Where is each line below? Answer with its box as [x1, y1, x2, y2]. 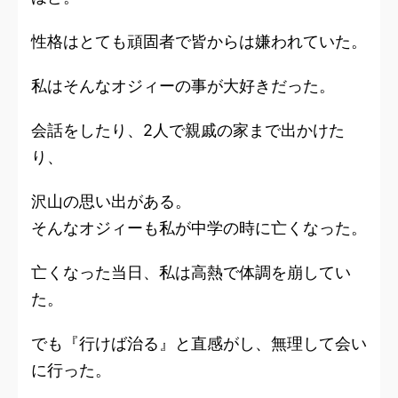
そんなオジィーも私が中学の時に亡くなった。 [31, 219, 367, 238]
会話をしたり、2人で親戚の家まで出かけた [31, 121, 345, 140]
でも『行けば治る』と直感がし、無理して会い [31, 334, 367, 354]
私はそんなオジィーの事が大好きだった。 [31, 76, 335, 96]
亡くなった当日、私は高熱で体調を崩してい [31, 263, 351, 283]
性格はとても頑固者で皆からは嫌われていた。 [31, 32, 367, 52]
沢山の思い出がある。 [31, 192, 191, 211]
